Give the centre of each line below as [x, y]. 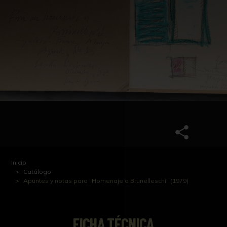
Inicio [19, 162]
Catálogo [37, 171]
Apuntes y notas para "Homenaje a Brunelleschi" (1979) [106, 180]
